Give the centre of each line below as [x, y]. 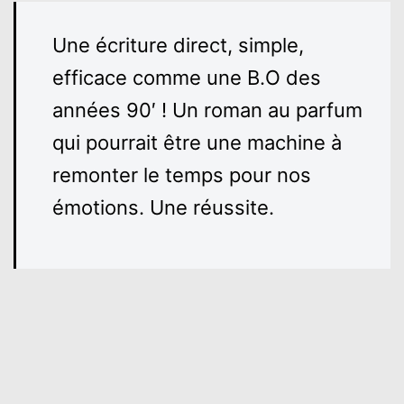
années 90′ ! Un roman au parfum [207, 110]
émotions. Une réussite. [163, 208]
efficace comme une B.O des [187, 78]
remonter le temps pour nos [182, 175]
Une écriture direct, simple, [178, 46]
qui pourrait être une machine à [197, 143]
